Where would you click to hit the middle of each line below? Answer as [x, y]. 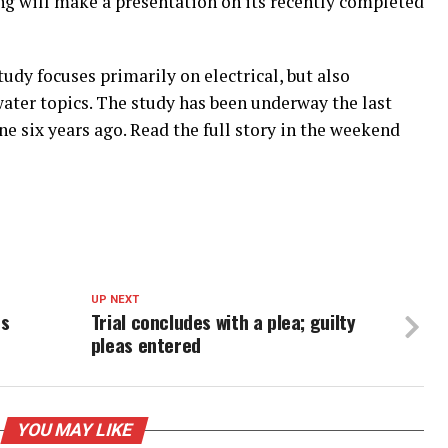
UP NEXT [114, 299]
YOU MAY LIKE [74, 430]
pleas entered [145, 344]
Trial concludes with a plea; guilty [223, 321]
